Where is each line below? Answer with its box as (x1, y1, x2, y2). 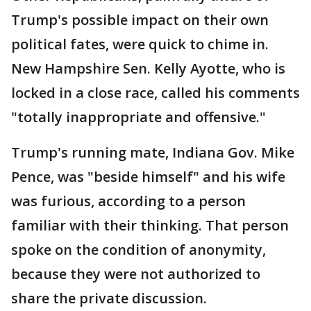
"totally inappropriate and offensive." (11, 108, 266, 126)
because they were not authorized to (11, 264, 260, 283)
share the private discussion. (11, 289, 207, 308)
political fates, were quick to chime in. (11, 35, 269, 53)
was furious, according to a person (11, 192, 246, 210)
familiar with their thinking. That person (11, 216, 289, 235)
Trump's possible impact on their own (11, 10, 269, 29)
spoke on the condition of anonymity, (11, 240, 266, 259)
